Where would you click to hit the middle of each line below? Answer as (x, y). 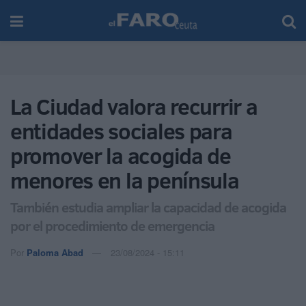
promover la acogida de (121, 156)
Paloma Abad (55, 252)
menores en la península (125, 180)
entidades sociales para (121, 131)
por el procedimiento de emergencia (112, 225)
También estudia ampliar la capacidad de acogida (148, 207)
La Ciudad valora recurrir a (134, 107)
